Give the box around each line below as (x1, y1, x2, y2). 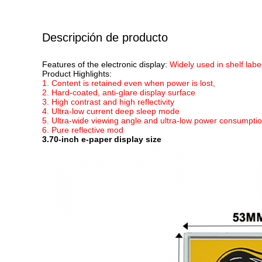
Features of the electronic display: (42, 60, 170, 69)
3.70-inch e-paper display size (42, 135, 161, 144)
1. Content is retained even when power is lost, (42, 78, 215, 88)
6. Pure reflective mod (42, 125, 123, 135)
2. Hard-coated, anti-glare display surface (42, 88, 195, 97)
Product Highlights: (42, 69, 112, 78)
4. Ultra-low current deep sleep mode (42, 106, 180, 116)
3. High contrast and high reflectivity (42, 97, 174, 106)
